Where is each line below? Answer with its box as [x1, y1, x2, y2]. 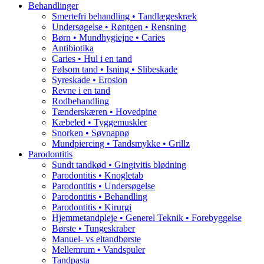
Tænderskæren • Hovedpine [52, 107, 157, 117]
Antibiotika [52, 43, 94, 54]
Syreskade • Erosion [52, 75, 127, 85]
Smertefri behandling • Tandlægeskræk [52, 11, 197, 22]
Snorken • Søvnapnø [52, 128, 129, 138]
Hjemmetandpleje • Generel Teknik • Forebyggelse [52, 213, 242, 223]
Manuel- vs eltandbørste [52, 234, 141, 245]
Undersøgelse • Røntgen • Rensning [52, 22, 186, 32]
